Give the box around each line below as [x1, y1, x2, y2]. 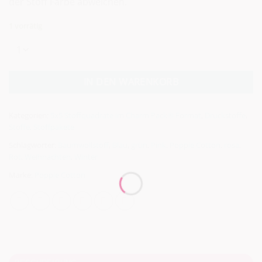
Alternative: [9, 39, 54, 51]
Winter [74, 151, 98, 163]
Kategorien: [9, 110, 50, 121]
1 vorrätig [9, 20, 42, 32]
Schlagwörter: [9, 140, 58, 151]
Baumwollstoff [58, 140, 109, 151]
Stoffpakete [33, 122, 74, 133]
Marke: [9, 170, 35, 181]
